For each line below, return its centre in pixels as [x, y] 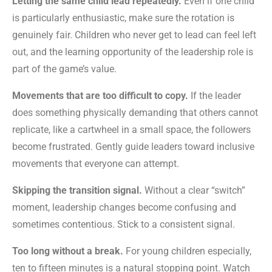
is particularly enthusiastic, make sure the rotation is [123, 18]
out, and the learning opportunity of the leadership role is [133, 52]
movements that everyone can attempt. [96, 163]
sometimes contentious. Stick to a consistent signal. [124, 224]
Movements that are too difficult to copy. [100, 95]
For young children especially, [187, 251]
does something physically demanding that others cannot [135, 112]
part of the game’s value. [64, 69]
